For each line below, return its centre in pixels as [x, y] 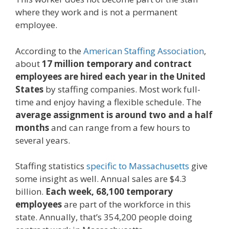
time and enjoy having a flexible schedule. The [108, 102]
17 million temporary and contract [117, 63]
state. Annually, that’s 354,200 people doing [104, 217]
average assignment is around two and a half [114, 114]
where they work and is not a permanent [96, 12]
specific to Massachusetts [138, 166]
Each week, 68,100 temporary [109, 192]
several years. [43, 140]
